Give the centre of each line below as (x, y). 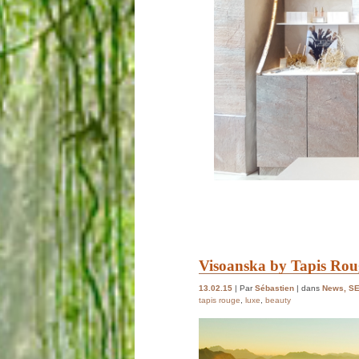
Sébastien (274, 288)
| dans (308, 288)
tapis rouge (220, 300)
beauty (278, 300)
